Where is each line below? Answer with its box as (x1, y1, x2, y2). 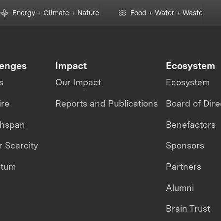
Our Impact (55, 77, 102, 88)
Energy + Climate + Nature (12, 8, 99, 17)
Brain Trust (165, 203, 210, 214)
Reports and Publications (55, 98, 158, 109)
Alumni (165, 182, 194, 193)
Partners (165, 161, 201, 172)
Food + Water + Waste (130, 8, 203, 17)
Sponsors (165, 140, 204, 151)
